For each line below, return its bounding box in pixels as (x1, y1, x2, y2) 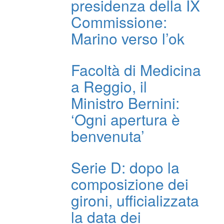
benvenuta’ (71, 125, 144, 146)
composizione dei (71, 173, 188, 194)
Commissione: (71, 11, 167, 32)
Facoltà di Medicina (71, 59, 201, 80)
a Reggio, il (71, 75, 147, 97)
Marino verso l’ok (71, 27, 184, 49)
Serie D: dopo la (71, 156, 179, 178)
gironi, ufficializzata (71, 189, 199, 211)
